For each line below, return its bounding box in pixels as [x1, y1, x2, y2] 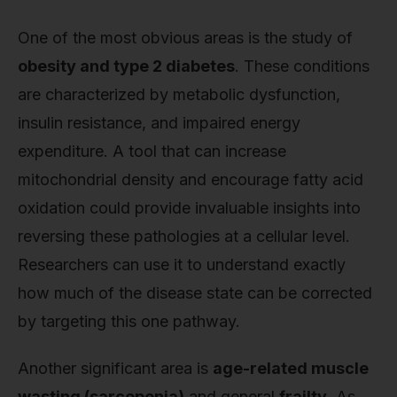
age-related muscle [213, 359, 369, 378]
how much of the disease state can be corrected [18, 283, 372, 302]
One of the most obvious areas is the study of [18, 27, 353, 47]
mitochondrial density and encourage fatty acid [18, 169, 363, 189]
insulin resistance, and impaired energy [18, 113, 300, 132]
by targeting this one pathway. [18, 311, 240, 331]
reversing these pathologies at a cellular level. [18, 226, 350, 245]
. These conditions [235, 56, 370, 75]
